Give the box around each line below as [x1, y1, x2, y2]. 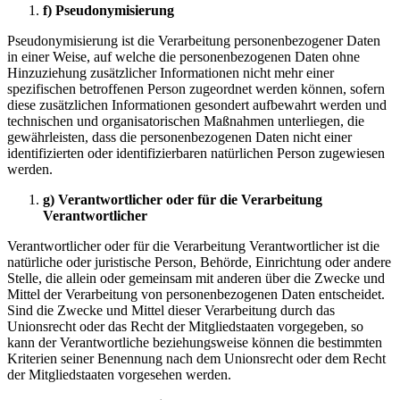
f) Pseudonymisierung [43, 2, 174, 18]
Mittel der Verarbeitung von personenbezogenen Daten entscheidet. [7, 286, 385, 302]
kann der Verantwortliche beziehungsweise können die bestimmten [7, 334, 382, 350]
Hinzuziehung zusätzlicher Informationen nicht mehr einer [7, 64, 334, 80]
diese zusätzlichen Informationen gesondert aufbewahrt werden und [7, 96, 387, 112]
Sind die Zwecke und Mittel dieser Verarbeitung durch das [7, 302, 335, 318]
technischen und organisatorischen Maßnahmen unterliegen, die [7, 112, 364, 129]
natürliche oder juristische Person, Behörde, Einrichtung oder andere [7, 254, 391, 270]
